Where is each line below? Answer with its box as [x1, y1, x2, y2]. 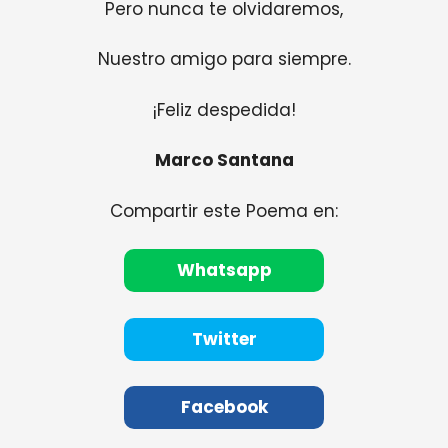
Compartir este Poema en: [110, 198, 338, 223]
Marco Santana [154, 148, 294, 173]
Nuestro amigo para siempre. [97, 47, 351, 72]
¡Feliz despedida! [152, 97, 296, 122]
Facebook [180, 395, 268, 420]
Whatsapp [176, 258, 272, 283]
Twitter [191, 326, 257, 351]
